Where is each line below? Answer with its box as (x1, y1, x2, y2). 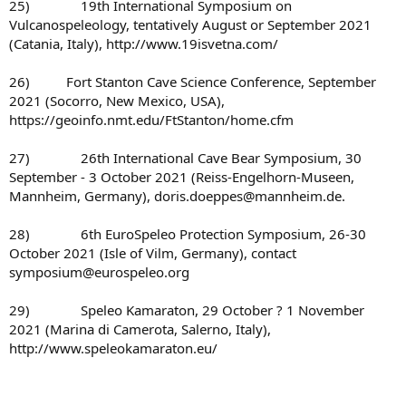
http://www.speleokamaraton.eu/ (9, 339, 217, 358)
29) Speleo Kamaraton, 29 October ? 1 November (9, 301, 364, 320)
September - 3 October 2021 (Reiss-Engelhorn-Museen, (9, 168, 354, 187)
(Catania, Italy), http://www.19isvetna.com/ (9, 34, 278, 53)
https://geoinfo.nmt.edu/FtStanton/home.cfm (9, 111, 294, 130)
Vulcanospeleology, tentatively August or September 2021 (9, 15, 372, 34)
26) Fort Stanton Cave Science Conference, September (9, 72, 376, 92)
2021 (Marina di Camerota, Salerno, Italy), (9, 320, 271, 339)
